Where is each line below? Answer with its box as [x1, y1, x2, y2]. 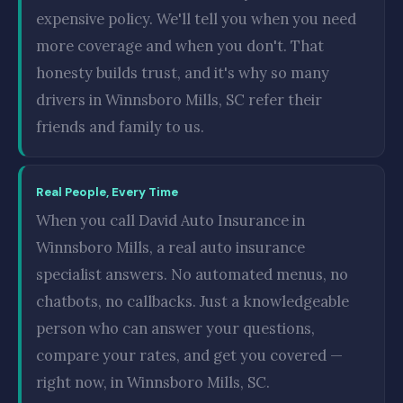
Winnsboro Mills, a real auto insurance [36, 237, 305, 257]
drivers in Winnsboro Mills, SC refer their [36, 89, 322, 110]
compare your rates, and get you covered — [36, 345, 343, 365]
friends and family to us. [36, 116, 204, 137]
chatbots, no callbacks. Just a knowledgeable [36, 291, 349, 311]
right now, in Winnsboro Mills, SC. [36, 372, 270, 392]
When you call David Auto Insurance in [36, 210, 305, 230]
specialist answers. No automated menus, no [36, 264, 348, 284]
